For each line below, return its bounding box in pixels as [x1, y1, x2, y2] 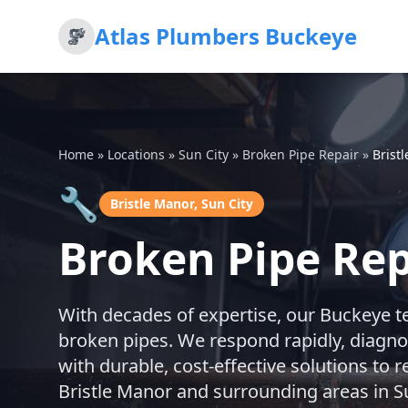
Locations [107, 146, 165, 163]
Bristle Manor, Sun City [110, 195, 253, 212]
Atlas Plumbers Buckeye [95, 21, 357, 51]
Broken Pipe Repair [242, 146, 359, 163]
